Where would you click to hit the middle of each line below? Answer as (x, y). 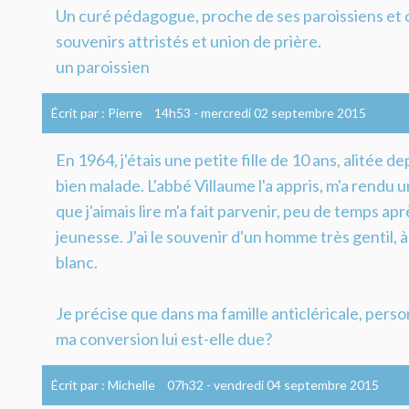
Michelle (131, 384)
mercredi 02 (235, 112)
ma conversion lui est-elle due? (164, 338)
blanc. (77, 262)
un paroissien (103, 66)
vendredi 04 (247, 384)
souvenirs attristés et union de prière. (189, 41)
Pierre (125, 112)
